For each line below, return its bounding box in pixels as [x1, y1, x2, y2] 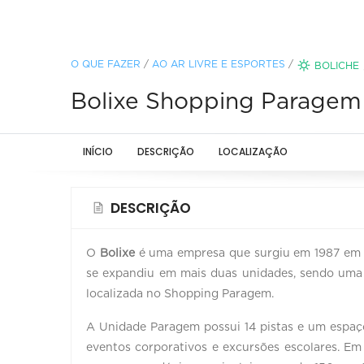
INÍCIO [83, 144, 113, 158]
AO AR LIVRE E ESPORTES [152, 58, 285, 69]
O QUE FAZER [71, 58, 141, 69]
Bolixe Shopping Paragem [71, 90, 362, 114]
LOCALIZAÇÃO [219, 144, 288, 158]
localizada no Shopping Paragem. [86, 288, 274, 300]
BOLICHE [314, 60, 359, 71]
